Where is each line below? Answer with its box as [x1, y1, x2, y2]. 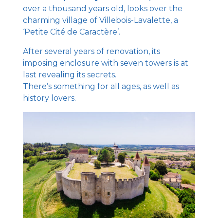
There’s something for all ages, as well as [23, 81, 180, 91]
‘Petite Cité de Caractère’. [23, 27, 121, 36]
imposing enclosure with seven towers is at [23, 58, 189, 68]
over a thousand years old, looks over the [23, 3, 183, 13]
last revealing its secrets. [23, 70, 117, 79]
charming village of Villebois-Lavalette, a [23, 15, 179, 25]
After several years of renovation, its [23, 46, 161, 56]
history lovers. [23, 93, 76, 103]
